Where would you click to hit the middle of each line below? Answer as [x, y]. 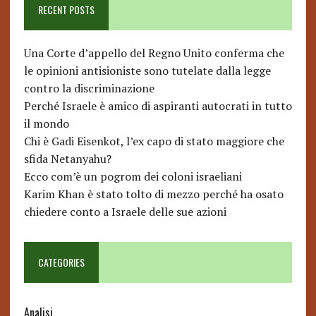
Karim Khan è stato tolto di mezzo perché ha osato [153, 194]
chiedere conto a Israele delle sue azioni [125, 212]
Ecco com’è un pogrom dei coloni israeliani [133, 177]
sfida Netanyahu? [67, 159]
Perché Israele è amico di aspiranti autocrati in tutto [158, 106]
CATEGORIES [61, 262]
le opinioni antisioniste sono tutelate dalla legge [147, 71]
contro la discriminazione [89, 89]
